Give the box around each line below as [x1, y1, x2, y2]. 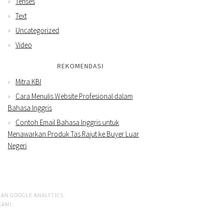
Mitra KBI [15, 77, 41, 86]
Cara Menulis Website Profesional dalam [15, 91, 133, 101]
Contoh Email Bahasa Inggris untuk [15, 117, 119, 127]
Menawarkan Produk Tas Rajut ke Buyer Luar [8, 129, 139, 139]
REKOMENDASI [57, 61, 104, 70]
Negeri [8, 140, 27, 150]
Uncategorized [15, 25, 59, 35]
